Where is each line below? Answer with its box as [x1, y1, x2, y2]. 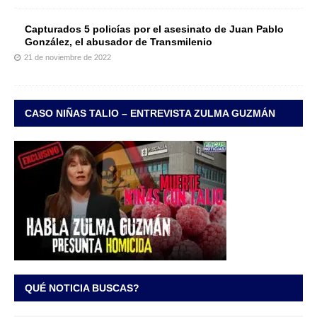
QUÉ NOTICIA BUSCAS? [25, 282, 139, 294]
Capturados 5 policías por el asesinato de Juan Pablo [25, 23, 284, 35]
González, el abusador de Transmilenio [25, 36, 212, 48]
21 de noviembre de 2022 [24, 53, 111, 62]
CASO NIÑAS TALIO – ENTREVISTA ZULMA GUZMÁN [25, 108, 275, 120]
